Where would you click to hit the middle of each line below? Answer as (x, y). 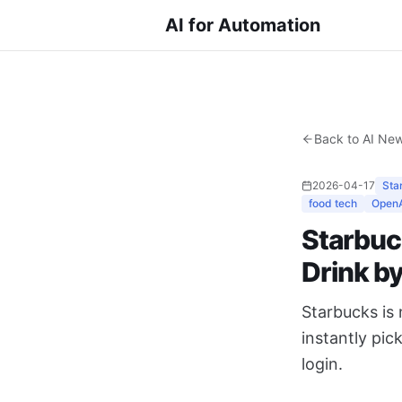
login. (322, 364)
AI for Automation (243, 25)
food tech (333, 203)
